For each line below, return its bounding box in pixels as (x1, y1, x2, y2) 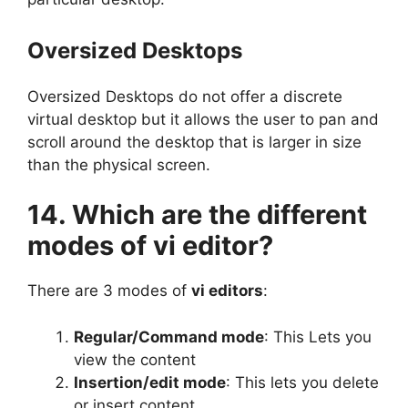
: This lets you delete (226, 372, 379, 392)
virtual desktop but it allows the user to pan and (27, 109, 379, 128)
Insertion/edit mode (74, 372, 226, 392)
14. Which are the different (27, 199, 367, 230)
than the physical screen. (27, 155, 210, 174)
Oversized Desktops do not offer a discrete (27, 87, 342, 106)
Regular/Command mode (74, 327, 264, 346)
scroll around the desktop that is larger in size (27, 132, 362, 151)
